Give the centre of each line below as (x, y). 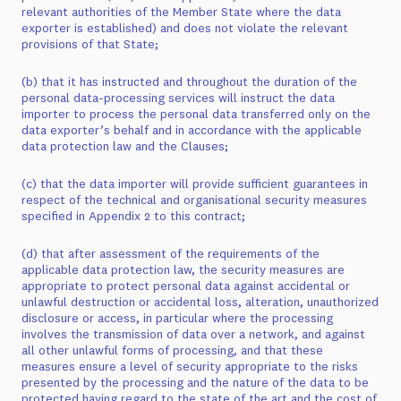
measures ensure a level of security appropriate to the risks (190, 366)
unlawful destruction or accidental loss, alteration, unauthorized (200, 302)
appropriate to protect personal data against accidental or (186, 286)
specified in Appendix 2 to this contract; (133, 216)
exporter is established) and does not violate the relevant (185, 28)
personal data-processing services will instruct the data (178, 98)
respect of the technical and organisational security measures (194, 200)
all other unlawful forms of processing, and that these (172, 350)
